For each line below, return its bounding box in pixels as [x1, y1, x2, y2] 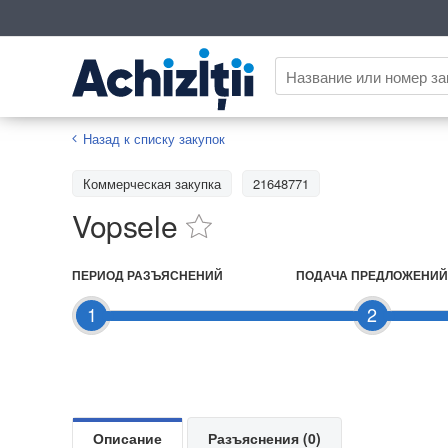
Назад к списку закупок [83, 128, 225, 148]
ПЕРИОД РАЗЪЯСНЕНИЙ [72, 265, 223, 284]
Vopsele [72, 203, 178, 247]
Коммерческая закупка [83, 173, 221, 193]
